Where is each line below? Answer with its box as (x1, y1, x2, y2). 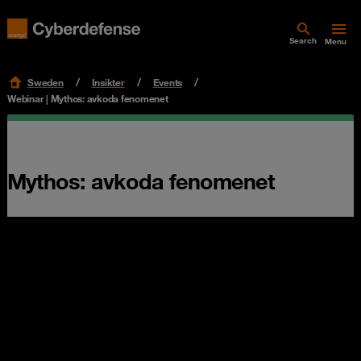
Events (152, 76, 182, 89)
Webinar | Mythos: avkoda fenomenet (7, 92, 168, 105)
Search (289, 35, 317, 46)
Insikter (91, 76, 125, 89)
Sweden (27, 76, 64, 89)
